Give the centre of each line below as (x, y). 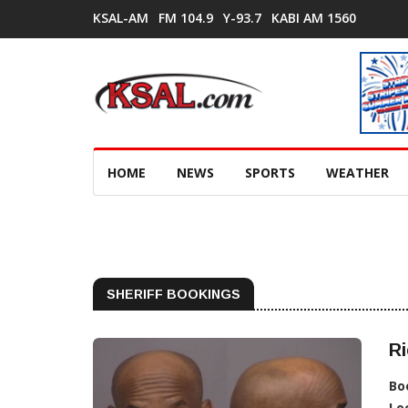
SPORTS (270, 173)
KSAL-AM (121, 18)
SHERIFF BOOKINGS (173, 294)
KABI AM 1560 (314, 18)
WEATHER (357, 173)
